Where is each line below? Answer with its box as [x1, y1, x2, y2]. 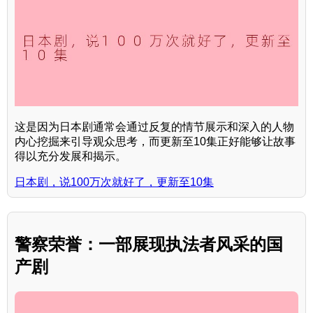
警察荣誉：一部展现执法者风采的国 [15, 234, 283, 254]
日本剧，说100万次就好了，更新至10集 [15, 175, 214, 188]
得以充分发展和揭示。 [15, 150, 126, 162]
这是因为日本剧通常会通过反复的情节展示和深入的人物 [15, 120, 294, 133]
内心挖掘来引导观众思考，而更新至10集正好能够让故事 [15, 135, 296, 147]
